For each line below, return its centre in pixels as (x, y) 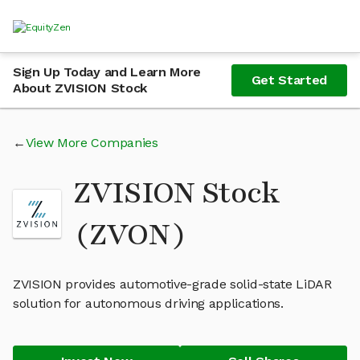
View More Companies (92, 143)
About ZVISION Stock (80, 88)
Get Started (289, 80)
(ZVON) (130, 235)
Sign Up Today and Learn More (107, 72)
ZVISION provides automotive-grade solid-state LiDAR (172, 284)
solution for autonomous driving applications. (148, 303)
